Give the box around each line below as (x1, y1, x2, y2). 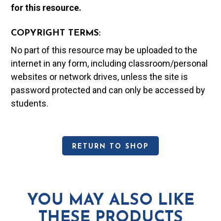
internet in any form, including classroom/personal (11, 58, 208, 69)
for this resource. (11, 2, 82, 13)
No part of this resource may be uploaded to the (11, 44, 198, 55)
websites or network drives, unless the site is (11, 71, 188, 82)
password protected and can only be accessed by (11, 84, 206, 95)
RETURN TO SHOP (72, 143, 149, 150)
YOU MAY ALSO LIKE (27, 192, 194, 209)
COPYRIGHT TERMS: (11, 28, 101, 38)
